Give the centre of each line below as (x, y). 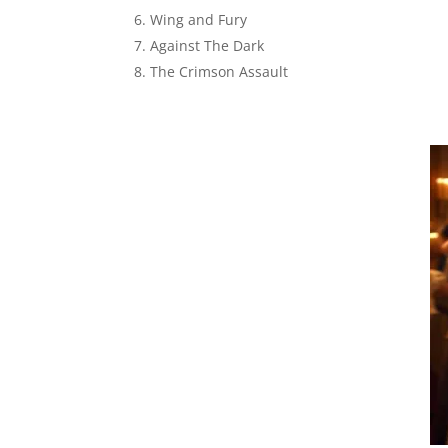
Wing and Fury (199, 19)
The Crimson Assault (219, 71)
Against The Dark (207, 45)
